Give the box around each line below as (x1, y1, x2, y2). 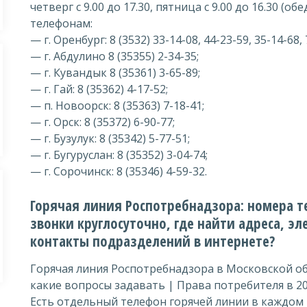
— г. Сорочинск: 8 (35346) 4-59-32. (30, 164, 207, 179)
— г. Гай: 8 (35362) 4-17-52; (30, 82, 168, 97)
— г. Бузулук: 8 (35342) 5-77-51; (30, 131, 190, 146)
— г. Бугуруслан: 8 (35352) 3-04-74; (30, 147, 208, 162)
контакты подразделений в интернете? (30, 232, 275, 251)
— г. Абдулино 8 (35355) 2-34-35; (30, 49, 199, 64)
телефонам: (30, 16, 93, 31)
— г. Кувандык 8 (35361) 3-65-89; (30, 65, 200, 80)
